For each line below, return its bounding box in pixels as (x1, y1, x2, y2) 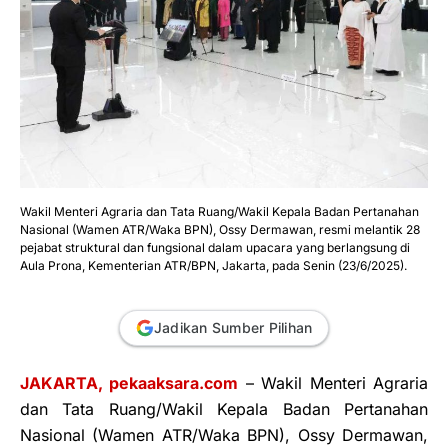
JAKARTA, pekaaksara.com (20, 373, 239, 394)
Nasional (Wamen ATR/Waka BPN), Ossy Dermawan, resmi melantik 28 (20, 222, 420, 238)
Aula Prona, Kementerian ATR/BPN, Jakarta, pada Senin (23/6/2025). (20, 258, 407, 274)
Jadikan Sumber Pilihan (153, 319, 313, 337)
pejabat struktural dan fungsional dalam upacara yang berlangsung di (20, 240, 410, 256)
